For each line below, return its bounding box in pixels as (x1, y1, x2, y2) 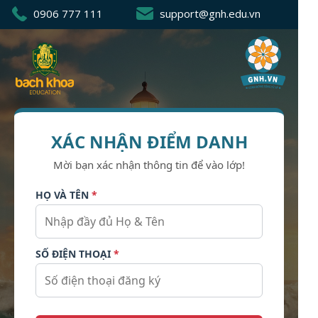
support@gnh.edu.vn (160, 6, 261, 21)
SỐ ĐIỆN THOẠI (35, 246, 114, 261)
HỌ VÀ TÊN (35, 187, 92, 202)
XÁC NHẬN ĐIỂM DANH (50, 129, 248, 153)
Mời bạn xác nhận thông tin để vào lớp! (53, 157, 245, 172)
